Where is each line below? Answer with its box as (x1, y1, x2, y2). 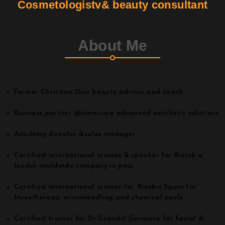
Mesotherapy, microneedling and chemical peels (14, 193, 183, 201)
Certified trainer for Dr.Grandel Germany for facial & (14, 214, 204, 222)
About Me (77, 37, 148, 54)
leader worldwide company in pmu (14, 162, 134, 170)
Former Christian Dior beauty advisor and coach (14, 88, 183, 96)
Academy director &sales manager (14, 130, 136, 138)
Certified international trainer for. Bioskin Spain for (14, 183, 197, 191)
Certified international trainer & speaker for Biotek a (14, 151, 203, 159)
